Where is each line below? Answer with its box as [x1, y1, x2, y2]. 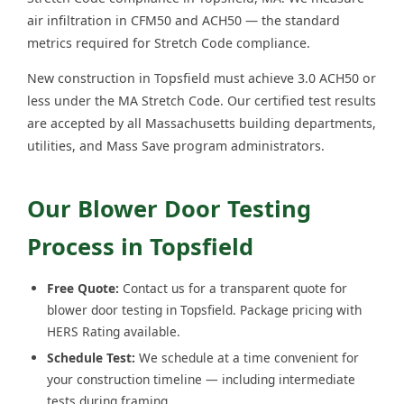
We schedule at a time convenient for [135, 348, 359, 366]
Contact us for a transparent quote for [119, 279, 347, 297]
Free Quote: [47, 279, 119, 297]
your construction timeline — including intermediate [47, 370, 355, 388]
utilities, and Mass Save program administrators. [27, 136, 325, 154]
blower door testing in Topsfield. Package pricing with [47, 300, 362, 318]
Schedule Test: [47, 348, 135, 366]
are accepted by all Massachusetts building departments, [27, 114, 376, 132]
